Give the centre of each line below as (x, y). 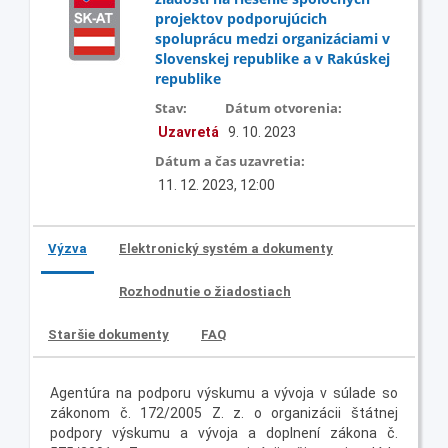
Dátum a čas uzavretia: (230, 160)
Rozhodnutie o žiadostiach (205, 291)
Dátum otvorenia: (283, 107)
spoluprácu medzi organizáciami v (272, 38)
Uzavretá (188, 131)
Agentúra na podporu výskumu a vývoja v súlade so (224, 392)
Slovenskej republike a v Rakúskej (272, 58)
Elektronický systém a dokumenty (226, 248)
